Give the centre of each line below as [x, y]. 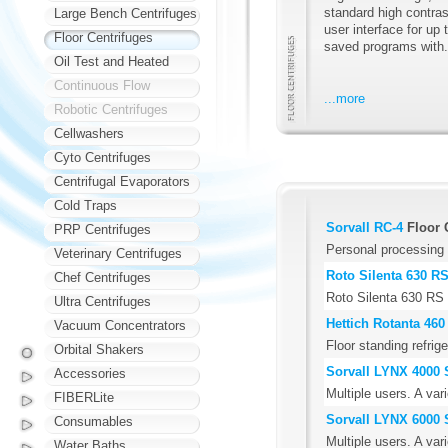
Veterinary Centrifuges [118, 253]
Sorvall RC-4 [364, 227]
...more [344, 98]
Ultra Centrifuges [102, 301]
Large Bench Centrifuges [125, 13]
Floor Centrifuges [103, 37]
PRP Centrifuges [102, 229]
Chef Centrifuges [102, 277]
